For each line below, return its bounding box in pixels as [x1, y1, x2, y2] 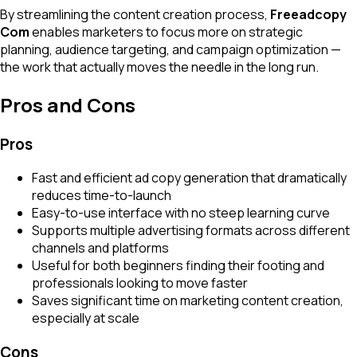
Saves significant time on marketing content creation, [32, 292, 343, 310]
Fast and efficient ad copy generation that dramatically [32, 169, 347, 187]
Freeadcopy [270, 5, 347, 23]
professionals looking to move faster [32, 274, 248, 292]
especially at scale [32, 309, 139, 328]
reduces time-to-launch [32, 186, 171, 205]
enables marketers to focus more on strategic [29, 22, 303, 41]
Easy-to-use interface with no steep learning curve [32, 204, 330, 222]
